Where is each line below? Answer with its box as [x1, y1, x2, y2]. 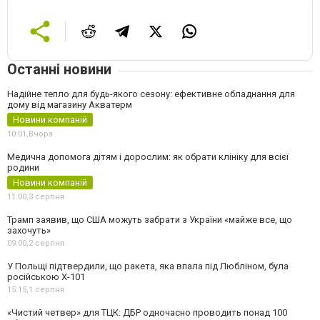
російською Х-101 [7, 271, 85, 283]
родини [7, 162, 39, 174]
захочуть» [7, 225, 51, 236]
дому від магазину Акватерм [7, 99, 132, 111]
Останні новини [7, 61, 111, 79]
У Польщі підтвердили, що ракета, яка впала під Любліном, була [7, 261, 289, 272]
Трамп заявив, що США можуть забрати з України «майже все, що [7, 214, 292, 226]
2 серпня [29, 239, 64, 249]
